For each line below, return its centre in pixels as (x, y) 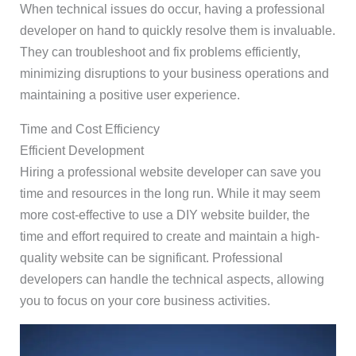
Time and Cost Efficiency (89, 130)
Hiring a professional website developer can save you (170, 172)
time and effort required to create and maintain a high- (169, 237)
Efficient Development (81, 151)
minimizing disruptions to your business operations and (174, 74)
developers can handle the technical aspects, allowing (172, 280)
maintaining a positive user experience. (130, 95)
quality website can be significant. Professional (151, 258)
